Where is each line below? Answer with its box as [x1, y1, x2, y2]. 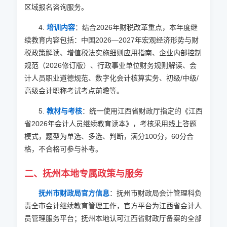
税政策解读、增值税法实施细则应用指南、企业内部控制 [24, 49, 202, 57]
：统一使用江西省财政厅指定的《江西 [82, 107, 203, 115]
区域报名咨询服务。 [24, 3, 88, 11]
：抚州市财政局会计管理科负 [109, 189, 202, 197]
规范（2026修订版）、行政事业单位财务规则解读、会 [24, 61, 197, 69]
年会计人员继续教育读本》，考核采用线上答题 [47, 120, 197, 128]
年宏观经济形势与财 [134, 36, 199, 44]
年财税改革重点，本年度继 [112, 23, 198, 31]
